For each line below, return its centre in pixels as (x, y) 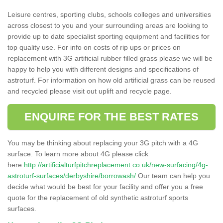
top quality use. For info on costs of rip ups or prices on (94, 47)
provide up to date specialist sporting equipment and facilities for (109, 36)
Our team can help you (173, 175)
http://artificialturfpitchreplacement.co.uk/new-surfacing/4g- (116, 165)
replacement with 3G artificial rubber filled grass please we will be (110, 58)
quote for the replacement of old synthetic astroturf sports (98, 197)
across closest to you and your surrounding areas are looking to (108, 25)
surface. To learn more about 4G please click (78, 154)
